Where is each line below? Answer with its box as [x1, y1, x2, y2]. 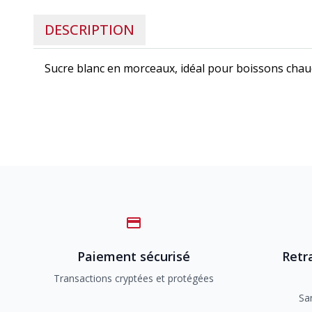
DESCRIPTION [45, 20, 134, 39]
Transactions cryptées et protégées [54, 272, 214, 285]
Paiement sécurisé [77, 248, 190, 265]
